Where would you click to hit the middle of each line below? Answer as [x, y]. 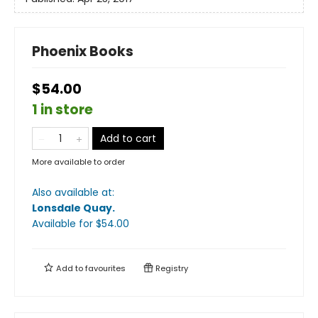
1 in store [62, 110]
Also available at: [73, 192]
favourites [105, 268]
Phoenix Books [83, 51]
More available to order [78, 162]
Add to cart [128, 138]
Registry [171, 268]
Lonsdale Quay [72, 208]
